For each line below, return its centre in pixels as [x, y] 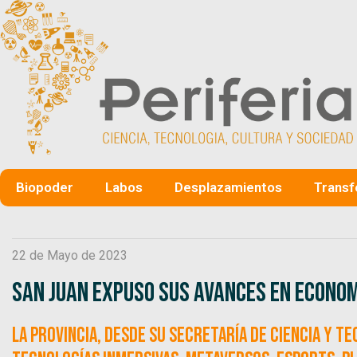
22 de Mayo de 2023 [70, 255]
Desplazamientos [228, 187]
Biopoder [45, 187]
